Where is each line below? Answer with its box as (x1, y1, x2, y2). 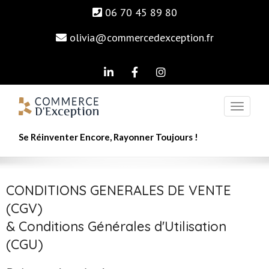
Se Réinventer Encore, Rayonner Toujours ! (19, 131, 198, 142)
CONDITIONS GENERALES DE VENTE (6, 182, 231, 199)
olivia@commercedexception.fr (69, 31, 214, 44)
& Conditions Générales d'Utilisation (6, 218, 226, 235)
